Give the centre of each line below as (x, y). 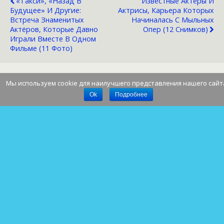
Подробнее (131, 95)
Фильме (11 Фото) (41, 48)
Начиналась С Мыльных (173, 20)
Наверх (115, 92)
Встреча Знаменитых (47, 20)
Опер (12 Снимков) (175, 29)
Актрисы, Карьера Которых (166, 10)
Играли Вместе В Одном (53, 39)
